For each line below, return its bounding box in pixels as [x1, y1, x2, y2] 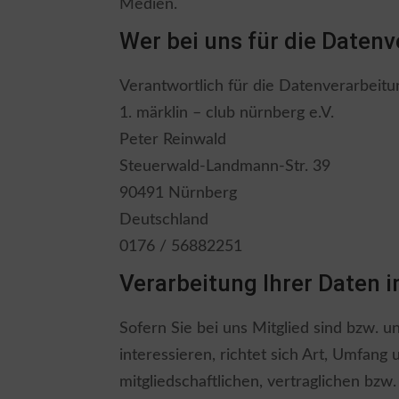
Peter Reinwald [119, 131, 227, 148]
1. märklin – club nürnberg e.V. [119, 104, 335, 121]
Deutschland [119, 211, 209, 228]
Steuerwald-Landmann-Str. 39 [119, 158, 331, 175]
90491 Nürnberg [119, 184, 238, 201]
